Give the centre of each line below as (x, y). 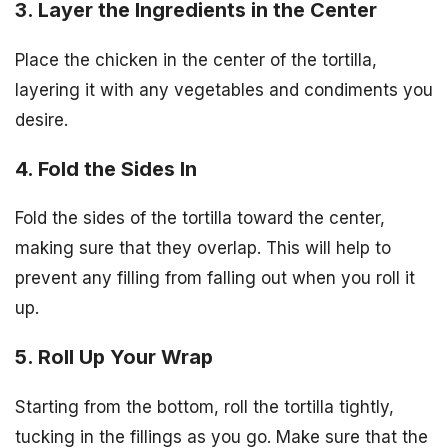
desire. (41, 119)
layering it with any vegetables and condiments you (224, 89)
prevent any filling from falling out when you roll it (215, 278)
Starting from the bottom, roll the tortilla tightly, (204, 407)
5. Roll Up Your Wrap (114, 357)
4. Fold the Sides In (106, 168)
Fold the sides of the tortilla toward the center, (200, 218)
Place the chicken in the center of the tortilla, (196, 59)
